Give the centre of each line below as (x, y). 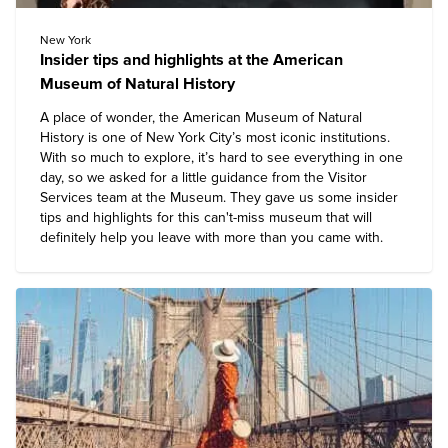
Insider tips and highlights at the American (191, 60)
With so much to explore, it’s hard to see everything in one (221, 157)
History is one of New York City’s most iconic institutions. (215, 137)
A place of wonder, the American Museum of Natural (201, 117)
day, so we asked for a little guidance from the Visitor (203, 177)
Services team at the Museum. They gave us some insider (219, 197)
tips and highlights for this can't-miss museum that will (206, 217)
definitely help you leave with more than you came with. (211, 237)
